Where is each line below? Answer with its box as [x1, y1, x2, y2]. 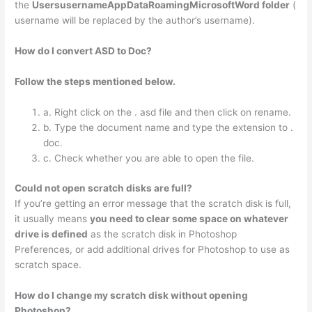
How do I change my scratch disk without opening [15, 289, 249, 301]
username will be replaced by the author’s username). [15, 15, 256, 26]
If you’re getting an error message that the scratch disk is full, [15, 197, 292, 209]
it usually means [15, 212, 91, 224]
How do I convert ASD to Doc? [15, 45, 153, 57]
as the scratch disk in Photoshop [88, 228, 237, 240]
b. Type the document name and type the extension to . [43, 122, 294, 134]
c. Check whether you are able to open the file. [43, 153, 255, 164]
